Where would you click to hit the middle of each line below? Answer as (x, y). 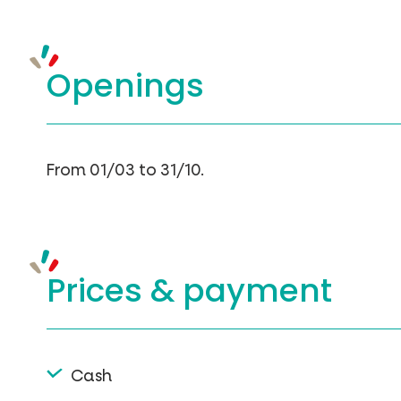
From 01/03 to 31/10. (125, 170)
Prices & (115, 290)
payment (257, 290)
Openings (125, 85)
